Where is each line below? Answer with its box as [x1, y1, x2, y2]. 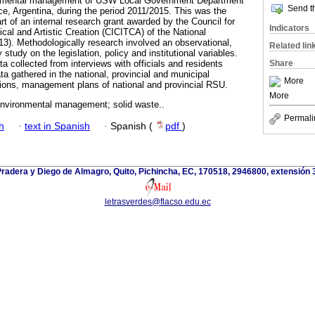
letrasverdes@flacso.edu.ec [104, 196, 211, 207]
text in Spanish [25, 120, 90, 131]
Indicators [269, 23, 309, 33]
